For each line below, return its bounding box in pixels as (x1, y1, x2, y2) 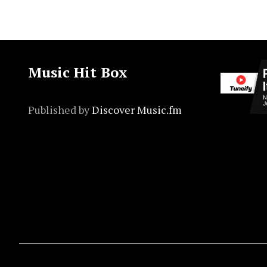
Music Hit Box (28, 63, 128, 82)
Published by (28, 103, 92, 117)
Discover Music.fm (92, 103, 182, 117)
